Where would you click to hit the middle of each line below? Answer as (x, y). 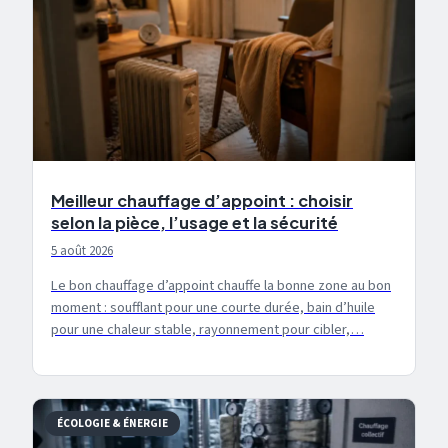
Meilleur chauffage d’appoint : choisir (202, 201)
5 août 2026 (82, 251)
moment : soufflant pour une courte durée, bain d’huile (213, 307)
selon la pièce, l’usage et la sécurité (194, 223)
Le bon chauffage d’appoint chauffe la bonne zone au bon (221, 285)
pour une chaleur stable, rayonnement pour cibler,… (207, 329)
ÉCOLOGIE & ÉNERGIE (112, 424)
